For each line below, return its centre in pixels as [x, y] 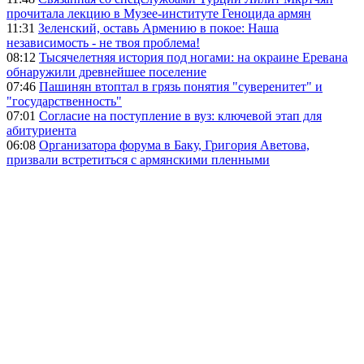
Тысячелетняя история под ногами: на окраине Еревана [193, 57]
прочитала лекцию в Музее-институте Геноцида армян [159, 13]
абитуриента [41, 130]
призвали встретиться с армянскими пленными [138, 159]
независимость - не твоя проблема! [103, 42]
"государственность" [64, 101]
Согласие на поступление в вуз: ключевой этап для [180, 115]
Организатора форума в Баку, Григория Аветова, [174, 145]
